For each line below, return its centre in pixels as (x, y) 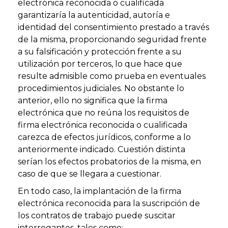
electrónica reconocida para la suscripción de (109, 203)
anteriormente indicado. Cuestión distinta (102, 149)
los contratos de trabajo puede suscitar (97, 215)
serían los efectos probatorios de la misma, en (109, 161)
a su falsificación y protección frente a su (100, 51)
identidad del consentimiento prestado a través (113, 27)
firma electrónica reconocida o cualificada (103, 125)
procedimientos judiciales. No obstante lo (101, 88)
